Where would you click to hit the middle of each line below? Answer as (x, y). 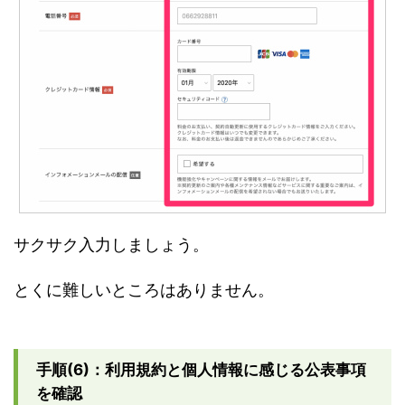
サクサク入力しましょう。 (111, 244)
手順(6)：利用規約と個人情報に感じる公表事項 (201, 369)
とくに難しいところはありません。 (144, 289)
